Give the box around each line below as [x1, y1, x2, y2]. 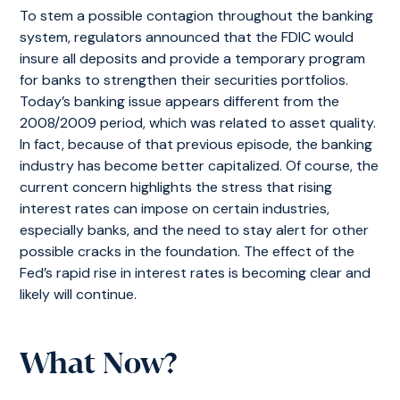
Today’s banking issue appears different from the [20, 92, 340, 111]
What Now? [20, 346, 178, 382]
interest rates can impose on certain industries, [20, 199, 330, 218]
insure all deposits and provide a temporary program [20, 49, 366, 68]
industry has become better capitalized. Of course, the [20, 156, 379, 175]
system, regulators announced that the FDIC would [20, 28, 354, 46]
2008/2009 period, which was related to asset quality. [20, 113, 377, 132]
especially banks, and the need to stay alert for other [20, 221, 370, 239]
